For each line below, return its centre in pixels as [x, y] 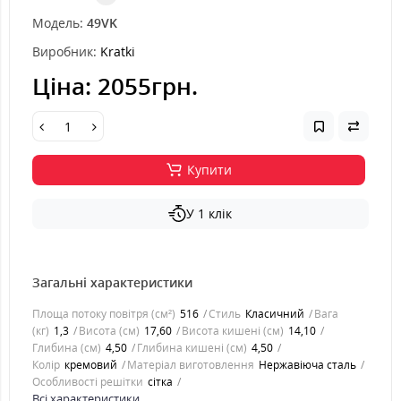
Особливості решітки [88, 382]
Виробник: [64, 51]
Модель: [58, 23]
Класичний [275, 314]
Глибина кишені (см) [192, 348]
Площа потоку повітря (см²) [104, 314]
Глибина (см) [67, 348]
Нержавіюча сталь [307, 365]
